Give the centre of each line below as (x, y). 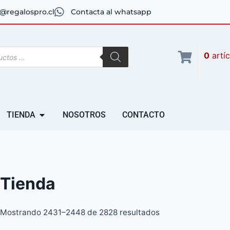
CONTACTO (144, 115)
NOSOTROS (84, 115)
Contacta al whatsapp (111, 12)
